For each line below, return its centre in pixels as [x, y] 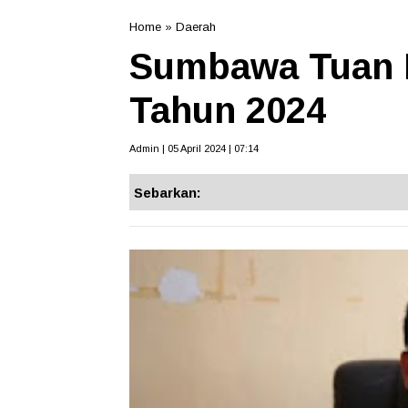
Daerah [196, 27]
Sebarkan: [168, 193]
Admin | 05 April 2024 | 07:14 [194, 148]
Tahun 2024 [228, 110]
